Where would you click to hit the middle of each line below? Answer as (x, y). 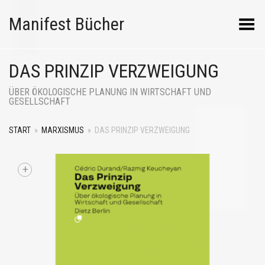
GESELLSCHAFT (40, 101)
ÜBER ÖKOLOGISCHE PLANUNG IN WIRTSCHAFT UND (110, 92)
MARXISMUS (63, 130)
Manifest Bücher (67, 24)
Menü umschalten (220, 20)
